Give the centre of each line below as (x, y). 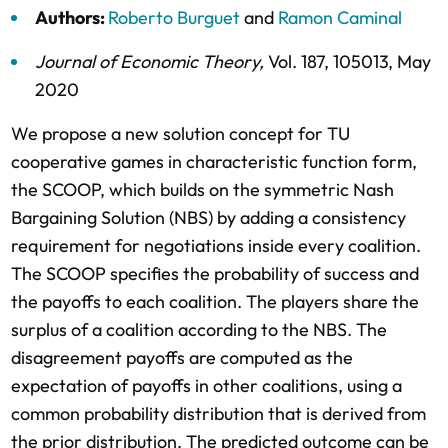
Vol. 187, (300, 61)
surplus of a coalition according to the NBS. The (199, 329)
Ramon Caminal (340, 17)
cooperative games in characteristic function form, (214, 161)
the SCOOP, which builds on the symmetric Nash (202, 189)
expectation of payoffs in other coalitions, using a (206, 385)
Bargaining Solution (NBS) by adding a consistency (208, 217)
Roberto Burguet (174, 17)
